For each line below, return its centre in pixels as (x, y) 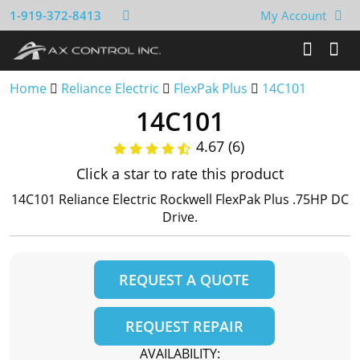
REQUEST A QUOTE (184, 280)
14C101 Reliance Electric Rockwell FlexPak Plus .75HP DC (180, 199)
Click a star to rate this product (180, 174)
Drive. (180, 217)
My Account (293, 15)
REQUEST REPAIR (184, 326)
